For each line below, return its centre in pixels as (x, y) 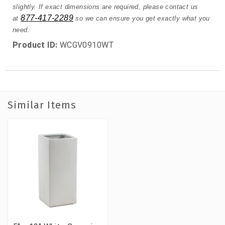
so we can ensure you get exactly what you (142, 19)
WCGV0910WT (86, 45)
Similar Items (42, 105)
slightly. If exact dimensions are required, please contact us (105, 7)
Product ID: (35, 45)
